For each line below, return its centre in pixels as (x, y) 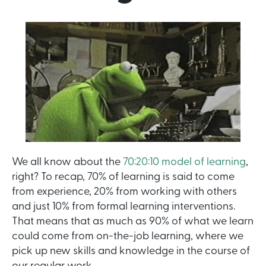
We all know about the (67, 163)
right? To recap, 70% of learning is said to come (123, 178)
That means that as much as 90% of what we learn (133, 222)
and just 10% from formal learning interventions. (123, 207)
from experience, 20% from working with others (124, 192)
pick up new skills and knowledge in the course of (131, 252)
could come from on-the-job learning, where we (128, 237)
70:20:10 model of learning (184, 163)
